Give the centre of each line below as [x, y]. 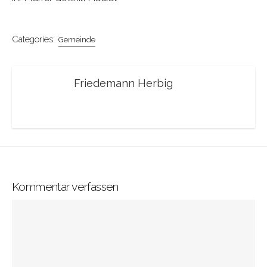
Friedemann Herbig [123, 83]
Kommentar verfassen [65, 187]
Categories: [33, 39]
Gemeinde [77, 40]
